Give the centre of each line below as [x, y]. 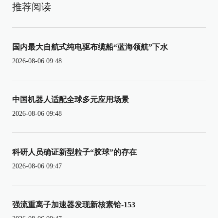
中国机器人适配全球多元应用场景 [71, 99]
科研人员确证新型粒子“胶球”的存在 [74, 152]
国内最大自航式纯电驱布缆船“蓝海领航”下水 [90, 47]
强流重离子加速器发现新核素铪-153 [74, 204]
